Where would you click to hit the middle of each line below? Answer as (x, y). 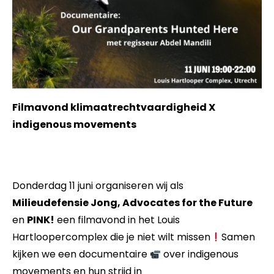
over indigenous (200, 254)
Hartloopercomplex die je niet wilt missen (111, 237)
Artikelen (88, 48)
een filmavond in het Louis (117, 220)
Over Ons (84, 77)
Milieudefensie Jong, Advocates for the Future (132, 202)
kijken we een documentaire (81, 254)
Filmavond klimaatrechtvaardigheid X (114, 107)
